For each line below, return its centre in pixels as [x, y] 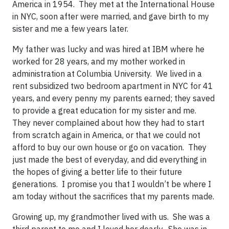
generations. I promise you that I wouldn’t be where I [112, 184]
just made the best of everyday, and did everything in [109, 159]
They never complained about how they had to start [108, 123]
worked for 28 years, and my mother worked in [99, 61]
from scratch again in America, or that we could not [106, 135]
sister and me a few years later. [72, 29]
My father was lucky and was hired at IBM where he [108, 49]
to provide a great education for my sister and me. [105, 110]
